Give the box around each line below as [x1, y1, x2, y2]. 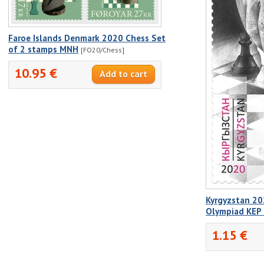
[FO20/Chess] [81, 45, 124, 54]
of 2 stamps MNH [8, 43, 78, 55]
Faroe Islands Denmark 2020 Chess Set [8, 32, 166, 44]
